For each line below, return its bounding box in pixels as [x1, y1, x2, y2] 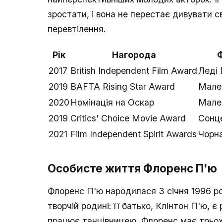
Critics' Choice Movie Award [70, 113, 186, 124]
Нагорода [111, 50, 156, 60]
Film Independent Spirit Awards [70, 129, 197, 140]
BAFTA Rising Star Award [70, 81, 175, 92]
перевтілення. [48, 24, 106, 35]
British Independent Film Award [70, 65, 197, 76]
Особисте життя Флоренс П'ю [48, 162, 217, 175]
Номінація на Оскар [70, 97, 154, 108]
